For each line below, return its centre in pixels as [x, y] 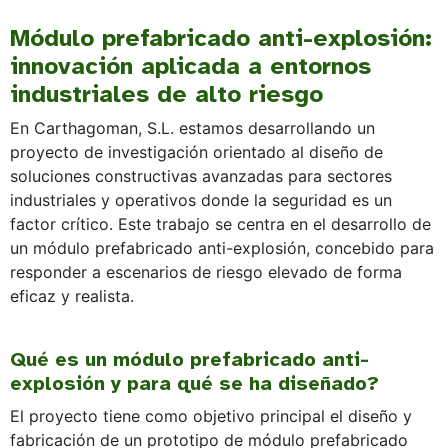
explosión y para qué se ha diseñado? [194, 384]
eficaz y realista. [72, 296]
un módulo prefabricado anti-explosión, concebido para [222, 248]
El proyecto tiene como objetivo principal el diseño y [211, 416]
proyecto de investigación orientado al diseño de [196, 152]
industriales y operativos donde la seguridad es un [201, 200]
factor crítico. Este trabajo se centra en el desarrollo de [220, 224]
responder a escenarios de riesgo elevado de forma [206, 272]
